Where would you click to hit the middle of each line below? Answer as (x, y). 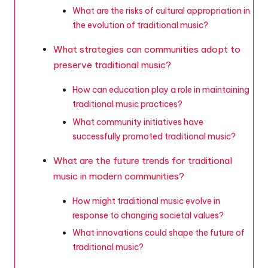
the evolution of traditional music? (140, 25)
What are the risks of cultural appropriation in (161, 11)
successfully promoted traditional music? (154, 136)
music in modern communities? (119, 176)
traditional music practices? (127, 104)
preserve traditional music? (112, 65)
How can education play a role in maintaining (161, 90)
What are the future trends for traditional (143, 160)
